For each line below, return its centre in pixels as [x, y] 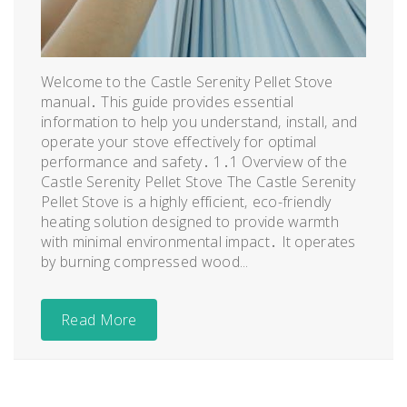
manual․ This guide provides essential [168, 101]
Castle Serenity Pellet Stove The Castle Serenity [199, 181]
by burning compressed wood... [145, 261]
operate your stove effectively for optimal [179, 141]
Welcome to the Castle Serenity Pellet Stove [187, 81]
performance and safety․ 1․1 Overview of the [194, 161]
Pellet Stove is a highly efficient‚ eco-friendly [186, 201]
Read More [99, 319]
